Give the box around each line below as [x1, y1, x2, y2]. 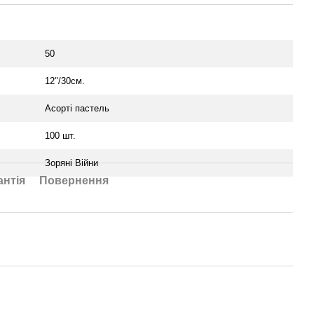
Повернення [39, 175, 109, 186]
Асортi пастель [45, 103, 109, 114]
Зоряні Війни [45, 158, 98, 168]
